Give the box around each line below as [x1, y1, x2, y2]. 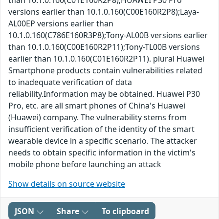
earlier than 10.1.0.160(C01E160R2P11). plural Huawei [8, 53, 204, 65]
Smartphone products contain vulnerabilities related [8, 65, 202, 76]
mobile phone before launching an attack [8, 159, 161, 170]
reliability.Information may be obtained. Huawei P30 [8, 88, 200, 100]
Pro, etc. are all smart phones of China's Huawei [8, 100, 185, 111]
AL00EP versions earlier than [8, 18, 113, 29]
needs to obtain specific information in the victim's [8, 147, 196, 158]
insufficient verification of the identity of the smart [8, 124, 195, 135]
